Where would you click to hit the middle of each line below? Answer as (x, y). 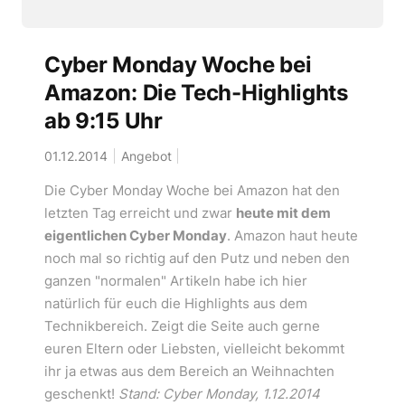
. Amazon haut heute (292, 235)
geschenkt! (81, 393)
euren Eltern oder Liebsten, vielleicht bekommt (194, 348)
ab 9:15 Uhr (103, 120)
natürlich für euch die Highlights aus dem (175, 303)
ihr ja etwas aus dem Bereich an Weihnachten (189, 371)
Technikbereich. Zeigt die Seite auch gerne (182, 325)
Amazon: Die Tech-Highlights (196, 92)
